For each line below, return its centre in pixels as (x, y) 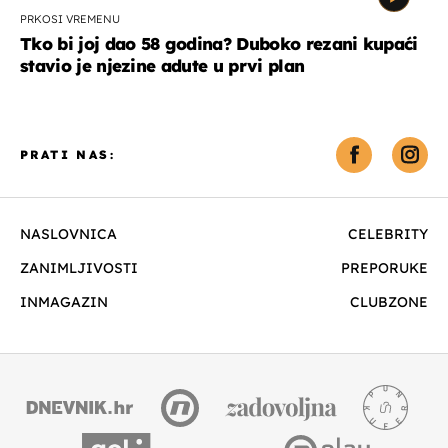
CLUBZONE (389, 301)
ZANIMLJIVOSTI (79, 267)
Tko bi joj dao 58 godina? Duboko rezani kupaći (219, 43)
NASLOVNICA (68, 233)
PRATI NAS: (67, 154)
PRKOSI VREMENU (70, 18)
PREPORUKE (384, 267)
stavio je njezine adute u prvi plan (162, 65)
